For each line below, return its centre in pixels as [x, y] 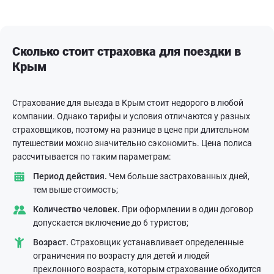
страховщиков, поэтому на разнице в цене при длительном [131, 130]
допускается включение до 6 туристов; [111, 223]
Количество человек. [76, 209]
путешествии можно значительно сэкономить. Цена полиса [132, 143]
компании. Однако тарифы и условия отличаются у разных [131, 117]
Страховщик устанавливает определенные [156, 243]
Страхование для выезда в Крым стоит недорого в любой [128, 103]
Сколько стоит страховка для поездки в [127, 52]
